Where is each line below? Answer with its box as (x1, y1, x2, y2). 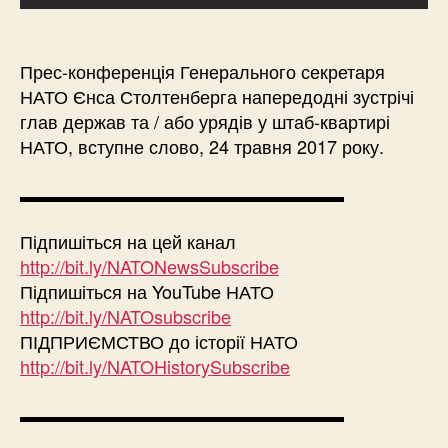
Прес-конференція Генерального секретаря (20, 58, 385, 85)
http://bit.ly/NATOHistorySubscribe (20, 353, 290, 380)
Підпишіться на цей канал (20, 228, 236, 255)
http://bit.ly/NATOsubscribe (20, 303, 231, 330)
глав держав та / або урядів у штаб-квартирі (20, 108, 390, 135)
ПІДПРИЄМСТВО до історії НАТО (20, 328, 298, 355)
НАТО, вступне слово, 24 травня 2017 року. (20, 133, 384, 160)
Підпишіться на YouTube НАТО (20, 278, 274, 305)
